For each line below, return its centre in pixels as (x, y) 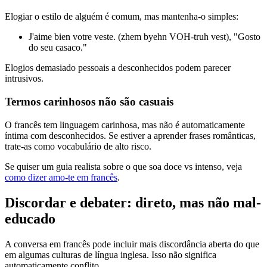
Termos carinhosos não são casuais (89, 101)
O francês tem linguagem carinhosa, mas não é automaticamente (125, 125)
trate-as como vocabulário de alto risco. (78, 146)
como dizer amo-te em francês (61, 177)
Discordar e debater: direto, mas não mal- (133, 202)
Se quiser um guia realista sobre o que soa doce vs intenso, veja (123, 166)
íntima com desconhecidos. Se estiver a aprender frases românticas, (130, 135)
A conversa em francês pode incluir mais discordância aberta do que (132, 244)
